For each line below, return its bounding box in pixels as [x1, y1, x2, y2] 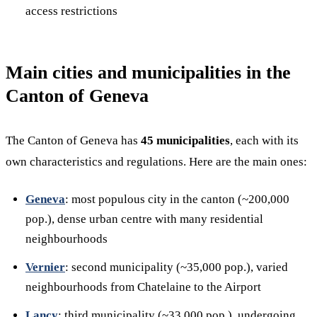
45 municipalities [141, 134, 230, 147]
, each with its [230, 134, 299, 147]
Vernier [25, 260, 65, 274]
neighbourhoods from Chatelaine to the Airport [25, 280, 261, 294]
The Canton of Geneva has [6, 134, 141, 147]
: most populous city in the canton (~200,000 [65, 192, 289, 206]
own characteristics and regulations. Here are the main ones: [6, 155, 307, 168]
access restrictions [25, 4, 117, 18]
